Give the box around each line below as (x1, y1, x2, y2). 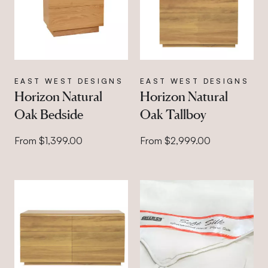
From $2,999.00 (139, 134, 211, 147)
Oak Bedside (14, 106, 83, 122)
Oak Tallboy (139, 106, 206, 122)
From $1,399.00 (14, 134, 83, 147)
